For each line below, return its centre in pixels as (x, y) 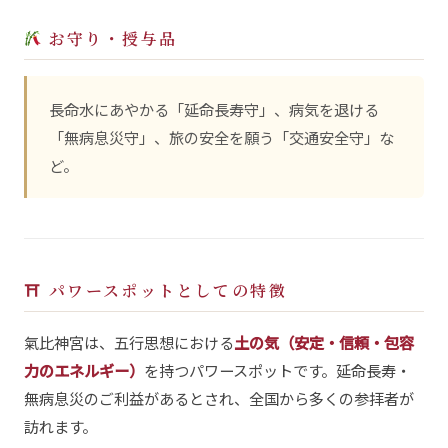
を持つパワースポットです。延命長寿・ (277, 370)
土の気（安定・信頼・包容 (324, 342)
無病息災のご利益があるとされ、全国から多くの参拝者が (219, 398)
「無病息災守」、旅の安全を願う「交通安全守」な (222, 136)
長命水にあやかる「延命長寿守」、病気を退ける (214, 108)
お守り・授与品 (110, 38)
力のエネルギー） (84, 370)
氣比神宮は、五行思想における (129, 342)
